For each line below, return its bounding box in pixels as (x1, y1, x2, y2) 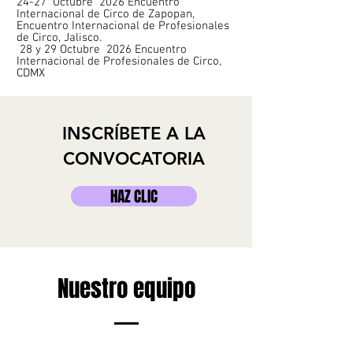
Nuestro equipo (57, 272, 195, 306)
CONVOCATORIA (63, 148, 205, 169)
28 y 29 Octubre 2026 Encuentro (17, 43, 187, 57)
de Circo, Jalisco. (17, 31, 102, 45)
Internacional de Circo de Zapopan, (17, 7, 195, 21)
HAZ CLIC (110, 185, 158, 207)
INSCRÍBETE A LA (62, 123, 206, 144)
